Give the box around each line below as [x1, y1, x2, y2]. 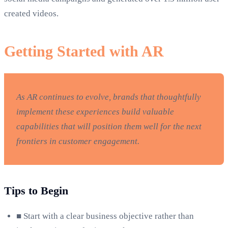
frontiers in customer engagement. [16, 136, 139, 147]
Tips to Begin [4, 184, 68, 197]
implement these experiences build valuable [16, 107, 174, 117]
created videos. [4, 9, 59, 19]
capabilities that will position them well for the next [16, 122, 202, 132]
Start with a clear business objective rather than [23, 211, 194, 221]
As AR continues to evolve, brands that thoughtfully [16, 92, 201, 102]
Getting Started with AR [4, 43, 164, 60]
